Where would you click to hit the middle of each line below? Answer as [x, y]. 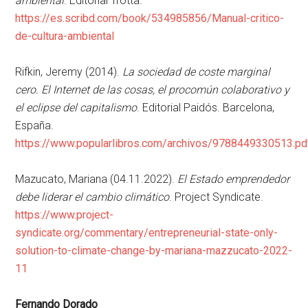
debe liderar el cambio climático [92, 197]
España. [35, 125]
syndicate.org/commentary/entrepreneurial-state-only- [147, 232]
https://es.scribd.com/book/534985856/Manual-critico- [150, 18]
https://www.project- [65, 214]
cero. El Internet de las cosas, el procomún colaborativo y [153, 89]
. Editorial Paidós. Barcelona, [206, 107]
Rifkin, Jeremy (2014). [69, 71]
